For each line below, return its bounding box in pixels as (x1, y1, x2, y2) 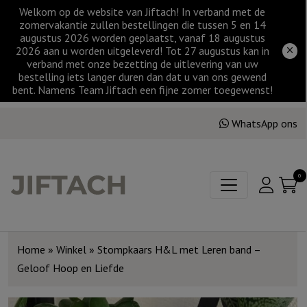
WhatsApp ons (232, 116, 297, 130)
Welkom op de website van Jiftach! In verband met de (19, 5, 266, 19)
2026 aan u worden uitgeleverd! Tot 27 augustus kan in (15, 44, 269, 58)
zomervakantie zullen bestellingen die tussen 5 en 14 (19, 18, 266, 32)
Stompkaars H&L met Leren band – (97, 242, 260, 256)
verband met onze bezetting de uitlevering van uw (26, 57, 258, 71)
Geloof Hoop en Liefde (16, 260, 124, 275)
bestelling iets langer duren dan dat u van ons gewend (18, 70, 267, 84)
